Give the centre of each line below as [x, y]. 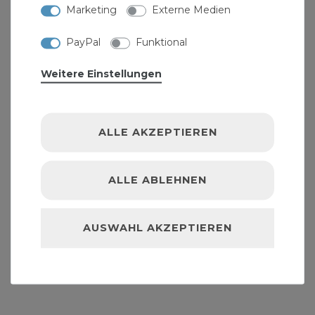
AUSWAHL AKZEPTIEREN [157, 227]
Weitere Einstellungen [101, 73]
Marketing [91, 9]
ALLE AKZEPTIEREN [157, 132]
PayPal [83, 41]
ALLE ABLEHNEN [157, 180]
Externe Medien [191, 9]
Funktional [161, 41]
